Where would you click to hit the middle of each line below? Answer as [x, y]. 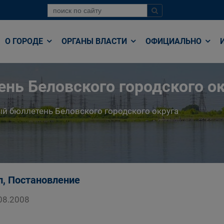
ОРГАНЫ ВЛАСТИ [95, 41]
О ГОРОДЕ [25, 41]
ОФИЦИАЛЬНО [174, 41]
